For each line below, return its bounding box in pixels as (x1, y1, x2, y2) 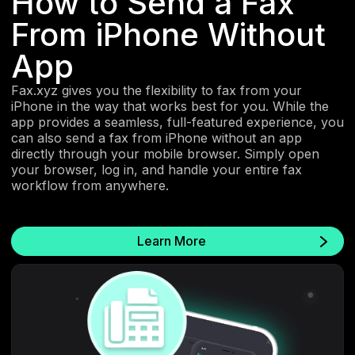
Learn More (136, 233, 206, 250)
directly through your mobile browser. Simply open (11, 146, 319, 162)
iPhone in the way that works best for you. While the (11, 98, 329, 115)
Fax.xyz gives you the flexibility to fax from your (11, 82, 302, 99)
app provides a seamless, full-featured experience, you (11, 114, 344, 131)
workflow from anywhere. (11, 177, 169, 194)
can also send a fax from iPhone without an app (11, 130, 302, 147)
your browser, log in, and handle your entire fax (11, 162, 302, 178)
